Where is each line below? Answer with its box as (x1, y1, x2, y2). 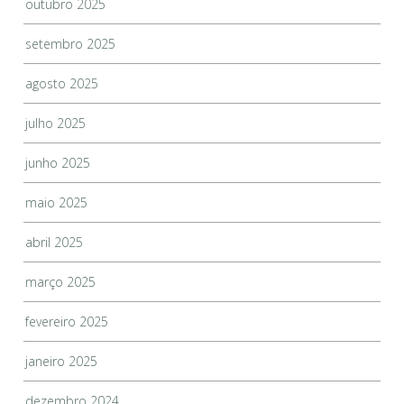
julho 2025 (25, 114, 87, 132)
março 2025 (25, 272, 96, 290)
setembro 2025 (25, 34, 116, 52)
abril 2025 (25, 233, 84, 251)
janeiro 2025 (25, 352, 98, 370)
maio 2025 (25, 193, 88, 211)
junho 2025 (25, 153, 91, 171)
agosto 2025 (25, 74, 99, 92)
